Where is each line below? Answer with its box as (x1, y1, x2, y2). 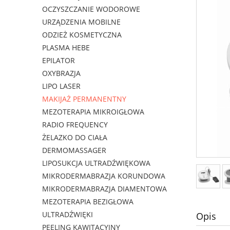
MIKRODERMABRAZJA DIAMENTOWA (42, 184, 167, 194)
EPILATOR (42, 55, 75, 66)
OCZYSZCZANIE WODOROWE (42, 4, 140, 14)
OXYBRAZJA (42, 68, 81, 79)
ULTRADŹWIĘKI (42, 209, 93, 220)
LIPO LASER (42, 81, 81, 91)
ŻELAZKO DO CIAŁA (42, 132, 107, 143)
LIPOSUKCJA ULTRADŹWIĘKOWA (42, 158, 150, 168)
